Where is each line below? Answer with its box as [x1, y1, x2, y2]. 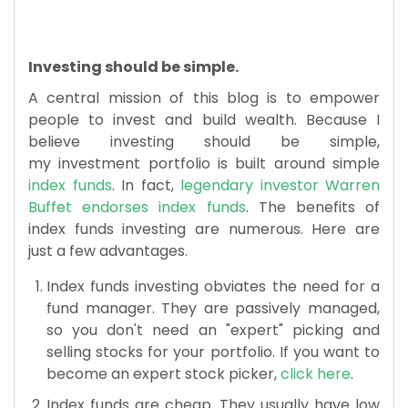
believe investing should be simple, [28, 130, 380, 152]
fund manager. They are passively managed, [46, 297, 380, 319]
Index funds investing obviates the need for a [46, 275, 380, 297]
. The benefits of [245, 196, 380, 218]
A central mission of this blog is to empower [28, 87, 380, 108]
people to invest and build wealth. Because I [28, 108, 380, 130]
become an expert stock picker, [46, 362, 280, 384]
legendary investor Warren [173, 174, 380, 196]
